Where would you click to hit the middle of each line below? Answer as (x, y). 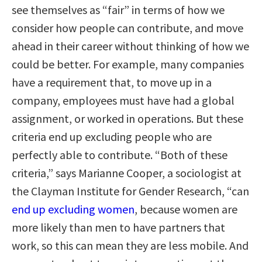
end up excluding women (73, 209)
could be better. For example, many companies (128, 64)
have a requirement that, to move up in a (112, 82)
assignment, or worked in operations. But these (127, 118)
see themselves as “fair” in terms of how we (118, 9)
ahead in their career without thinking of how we (130, 46)
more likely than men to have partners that (118, 227)
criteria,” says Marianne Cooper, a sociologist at (127, 173)
